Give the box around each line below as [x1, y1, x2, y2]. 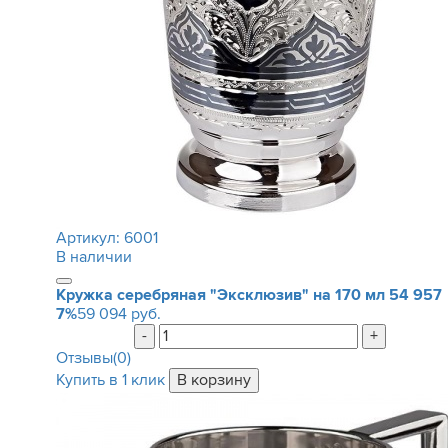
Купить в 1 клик [55, 370, 165, 390]
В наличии [55, 247, 132, 267]
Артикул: [55, 228, 124, 248]
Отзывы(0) [55, 348, 131, 368]
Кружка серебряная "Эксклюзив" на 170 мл [55, 285, 385, 305]
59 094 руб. [76, 304, 161, 324]
